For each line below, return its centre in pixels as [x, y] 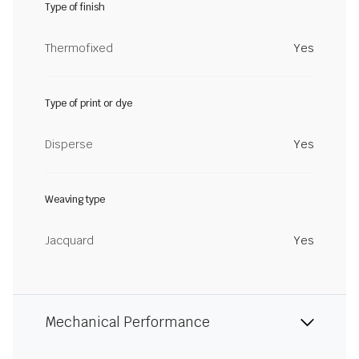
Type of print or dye [89, 103]
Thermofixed [79, 48]
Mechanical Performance [127, 322]
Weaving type [75, 200]
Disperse [69, 144]
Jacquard [69, 240]
